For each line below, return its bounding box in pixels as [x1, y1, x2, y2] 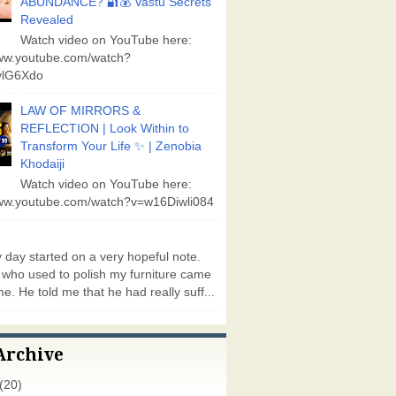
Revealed [20, 13, 74, 27]
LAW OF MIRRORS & [20, 103, 141, 118]
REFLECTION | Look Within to [20, 121, 190, 135]
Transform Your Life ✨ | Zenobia [20, 139, 202, 153]
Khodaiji [20, 156, 65, 171]
